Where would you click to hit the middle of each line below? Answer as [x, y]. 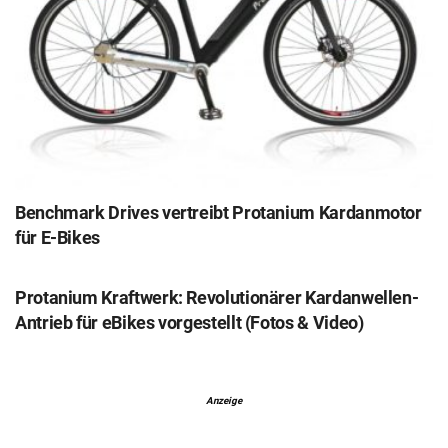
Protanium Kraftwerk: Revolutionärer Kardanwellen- [217, 298]
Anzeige [224, 401]
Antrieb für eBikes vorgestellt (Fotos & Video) [189, 323]
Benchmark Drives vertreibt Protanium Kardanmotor [218, 213]
